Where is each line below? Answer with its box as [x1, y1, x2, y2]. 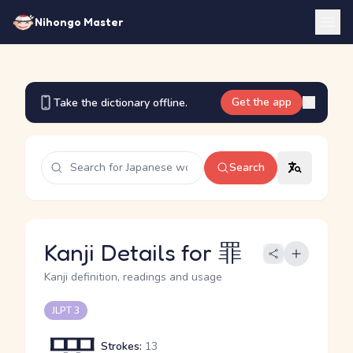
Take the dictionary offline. [54, 95, 188, 110]
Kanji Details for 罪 [44, 238, 242, 266]
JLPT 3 [52, 304, 80, 317]
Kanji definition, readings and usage [44, 269, 222, 284]
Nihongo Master [35, 15, 123, 28]
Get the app [232, 95, 292, 110]
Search [229, 160, 265, 175]
